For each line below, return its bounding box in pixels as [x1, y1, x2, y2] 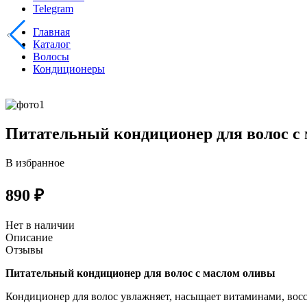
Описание [5, 231, 53, 243]
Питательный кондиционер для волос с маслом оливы [5, 267, 275, 279]
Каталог [33, 38, 71, 51]
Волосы [33, 51, 69, 63]
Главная [33, 26, 70, 38]
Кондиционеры [33, 63, 105, 75]
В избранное [5, 156, 64, 169]
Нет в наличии [5, 219, 75, 231]
